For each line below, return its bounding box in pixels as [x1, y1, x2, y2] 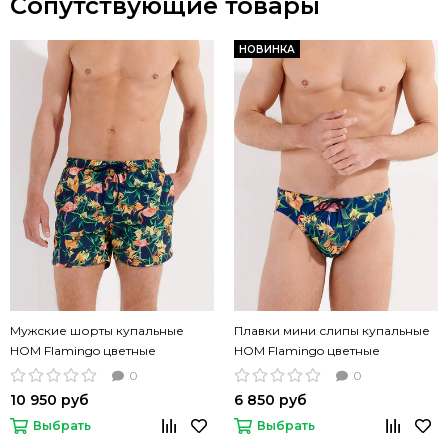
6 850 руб [234, 391, 307, 410]
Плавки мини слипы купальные [234, 323, 430, 339]
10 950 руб [10, 391, 89, 410]
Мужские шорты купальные [10, 323, 184, 339]
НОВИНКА [239, 43, 295, 57]
